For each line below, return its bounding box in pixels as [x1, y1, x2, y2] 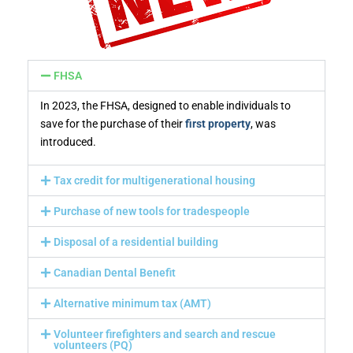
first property [185, 117, 251, 131]
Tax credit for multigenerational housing [53, 174, 255, 188]
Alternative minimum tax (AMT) [53, 297, 211, 310]
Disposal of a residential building [53, 236, 218, 249]
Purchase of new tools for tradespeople [53, 205, 250, 218]
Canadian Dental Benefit [53, 266, 176, 280]
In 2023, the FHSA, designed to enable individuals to [40, 99, 291, 113]
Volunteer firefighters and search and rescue [53, 328, 276, 341]
